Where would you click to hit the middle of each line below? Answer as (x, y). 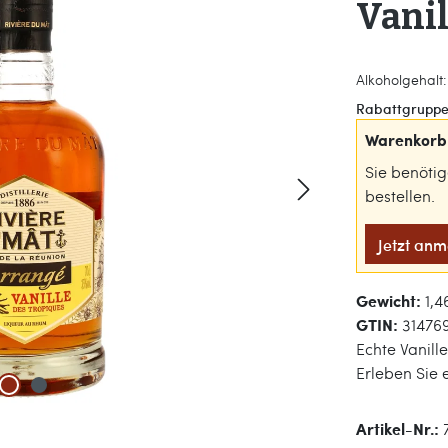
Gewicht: (390, 300)
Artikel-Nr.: (399, 428)
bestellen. (400, 195)
